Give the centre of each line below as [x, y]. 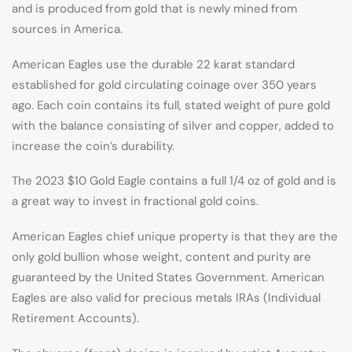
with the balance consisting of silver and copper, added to [173, 125]
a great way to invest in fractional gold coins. [135, 202]
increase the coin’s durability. [93, 146]
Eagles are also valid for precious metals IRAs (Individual [166, 298]
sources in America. [67, 29]
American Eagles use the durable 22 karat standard [153, 64]
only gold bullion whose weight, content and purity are [161, 257]
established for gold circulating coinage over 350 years [164, 84]
